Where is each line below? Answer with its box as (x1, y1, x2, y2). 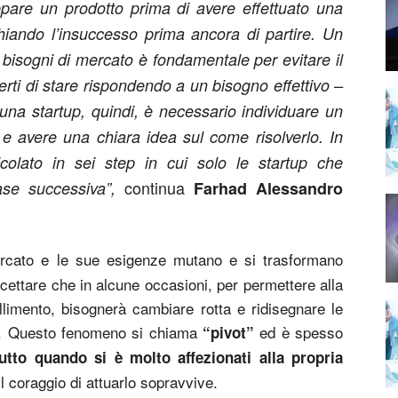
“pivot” (203, 322, 254, 343)
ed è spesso (254, 321, 343, 343)
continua (124, 176, 195, 199)
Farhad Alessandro (194, 177, 344, 200)
